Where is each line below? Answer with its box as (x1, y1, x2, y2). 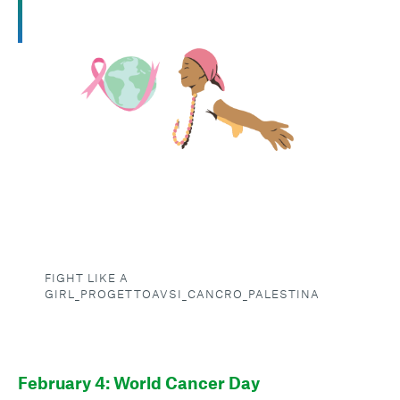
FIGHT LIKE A (45, 271, 129, 286)
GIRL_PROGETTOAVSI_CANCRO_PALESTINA (45, 287, 320, 302)
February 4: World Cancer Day (18, 372, 260, 394)
